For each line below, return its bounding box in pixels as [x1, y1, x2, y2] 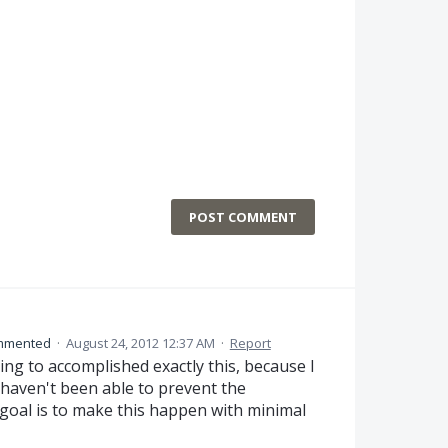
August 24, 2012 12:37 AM [65, 333, 215, 352]
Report [229, 333, 271, 352]
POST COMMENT [189, 207, 298, 226]
